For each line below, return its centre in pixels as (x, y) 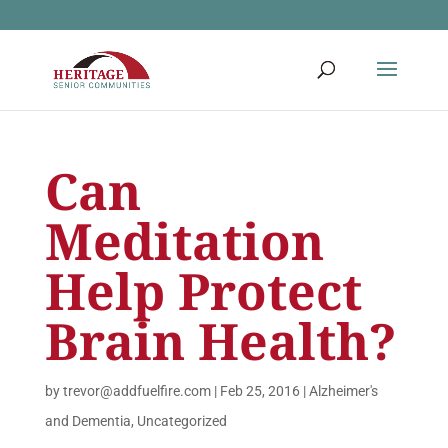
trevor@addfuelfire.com (136, 391)
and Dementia (87, 421)
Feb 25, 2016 (259, 391)
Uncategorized (181, 421)
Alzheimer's (343, 391)
